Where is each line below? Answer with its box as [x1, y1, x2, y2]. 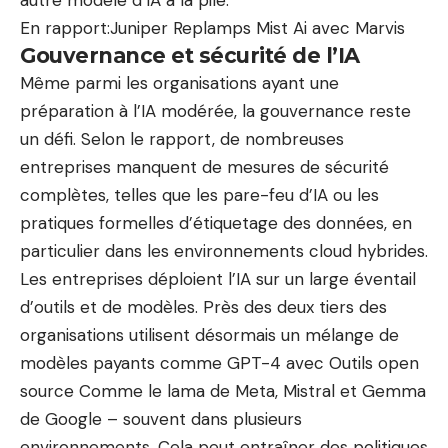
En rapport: [20, 17, 110, 39]
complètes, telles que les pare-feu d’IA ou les [20, 184, 379, 206]
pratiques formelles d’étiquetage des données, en [20, 212, 412, 234]
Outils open [329, 352, 419, 374]
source [20, 380, 74, 402]
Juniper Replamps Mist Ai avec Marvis [110, 17, 405, 39]
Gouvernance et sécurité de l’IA [20, 43, 360, 68]
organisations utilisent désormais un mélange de [20, 324, 399, 346]
